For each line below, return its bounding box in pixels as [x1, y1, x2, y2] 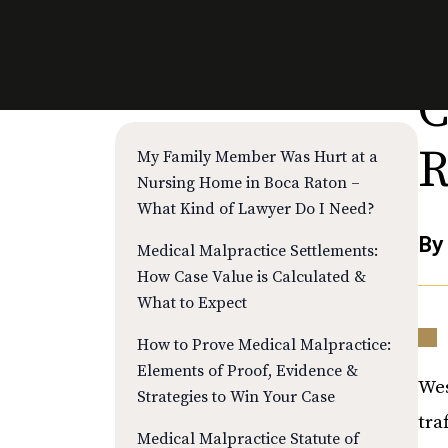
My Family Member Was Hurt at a [137, 147, 378, 167]
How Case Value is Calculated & [137, 267, 366, 287]
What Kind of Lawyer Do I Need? [137, 199, 375, 219]
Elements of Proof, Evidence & [137, 361, 358, 381]
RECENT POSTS [137, 82, 348, 106]
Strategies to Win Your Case [137, 387, 335, 407]
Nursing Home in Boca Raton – [137, 173, 360, 193]
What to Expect [137, 293, 247, 313]
